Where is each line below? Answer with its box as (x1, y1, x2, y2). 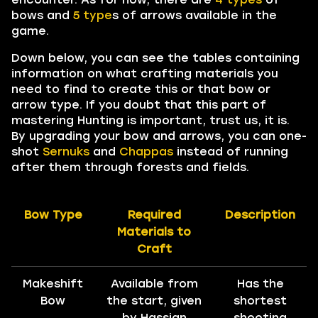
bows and (11, 8, 73, 22)
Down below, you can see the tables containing (11, 50, 300, 65)
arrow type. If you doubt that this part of (11, 97, 266, 111)
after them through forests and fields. (11, 160, 249, 174)
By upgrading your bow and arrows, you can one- (11, 128, 307, 143)
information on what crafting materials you (11, 66, 278, 80)
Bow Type (23, 207, 82, 221)
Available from (110, 276, 198, 290)
